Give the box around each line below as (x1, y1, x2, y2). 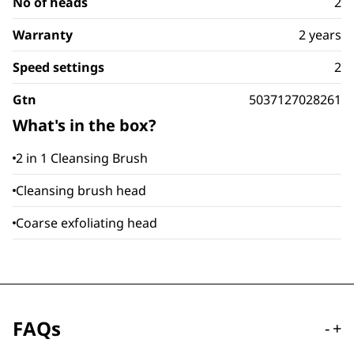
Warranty (13, 26, 73, 43)
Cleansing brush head (16, 182, 146, 199)
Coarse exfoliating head (16, 214, 157, 232)
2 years (299, 26, 341, 43)
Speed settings (13, 58, 104, 76)
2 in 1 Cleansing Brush (16, 149, 148, 167)
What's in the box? (13, 115, 156, 136)
